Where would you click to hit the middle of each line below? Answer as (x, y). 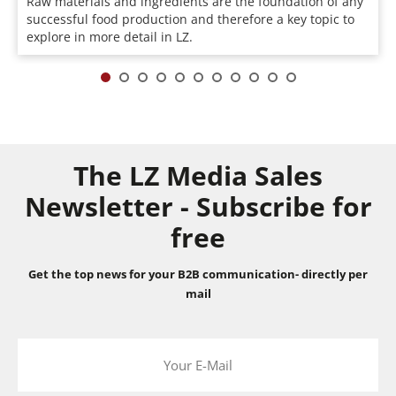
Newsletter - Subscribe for (198, 206)
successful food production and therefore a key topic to (190, 19)
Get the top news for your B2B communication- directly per (198, 274)
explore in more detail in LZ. (110, 37)
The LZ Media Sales (198, 175)
